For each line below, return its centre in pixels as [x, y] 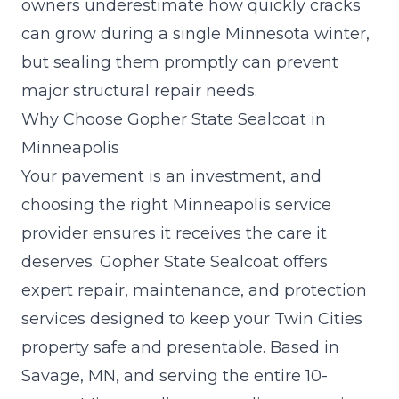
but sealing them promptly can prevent [180, 62]
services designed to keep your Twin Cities [192, 318]
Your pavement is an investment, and [171, 176]
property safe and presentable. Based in [180, 347]
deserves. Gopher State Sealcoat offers [175, 261]
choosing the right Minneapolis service [176, 204]
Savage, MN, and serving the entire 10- [175, 375]
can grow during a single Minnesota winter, [195, 33]
